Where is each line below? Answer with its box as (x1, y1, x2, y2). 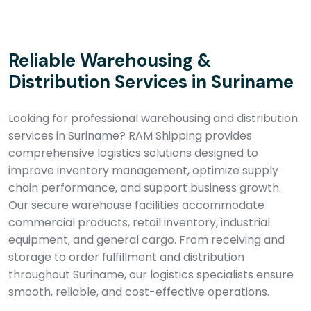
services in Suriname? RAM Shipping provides (8, 128, 252, 144)
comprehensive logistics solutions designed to (8, 145, 258, 161)
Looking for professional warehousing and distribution (8, 110, 298, 126)
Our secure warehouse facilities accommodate (8, 197, 264, 213)
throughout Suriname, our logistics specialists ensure (8, 267, 294, 283)
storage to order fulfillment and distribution (8, 249, 244, 265)
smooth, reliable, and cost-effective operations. (8, 284, 269, 300)
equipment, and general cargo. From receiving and (8, 232, 285, 248)
